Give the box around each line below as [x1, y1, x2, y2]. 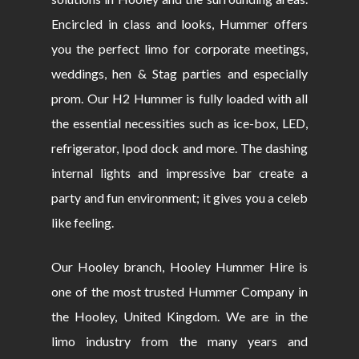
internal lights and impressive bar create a [51, 165, 308, 181]
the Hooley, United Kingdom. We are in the [51, 309, 308, 325]
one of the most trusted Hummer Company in [51, 284, 308, 300]
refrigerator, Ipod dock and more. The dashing [51, 140, 308, 156]
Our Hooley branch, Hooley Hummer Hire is [51, 259, 308, 275]
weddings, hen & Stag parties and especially [51, 66, 308, 82]
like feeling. [51, 215, 114, 231]
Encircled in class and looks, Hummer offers [51, 16, 308, 32]
